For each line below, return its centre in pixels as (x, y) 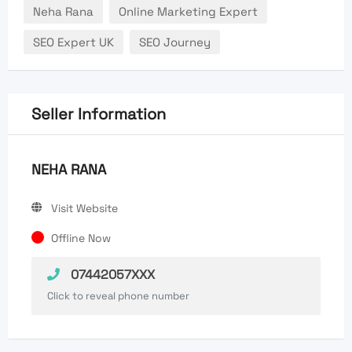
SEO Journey (175, 42)
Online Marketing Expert (188, 12)
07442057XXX (111, 275)
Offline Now (81, 238)
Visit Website (84, 209)
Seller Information (99, 114)
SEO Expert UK (73, 42)
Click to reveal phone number (118, 296)
